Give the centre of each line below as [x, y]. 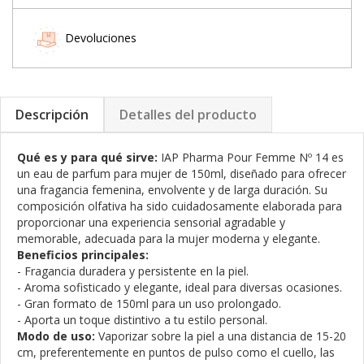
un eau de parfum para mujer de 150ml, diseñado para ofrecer [182, 173]
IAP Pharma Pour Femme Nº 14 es [251, 157]
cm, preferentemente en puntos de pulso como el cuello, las [176, 352]
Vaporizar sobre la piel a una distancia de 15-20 [221, 336]
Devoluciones [101, 38]
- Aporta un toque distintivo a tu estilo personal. [142, 320]
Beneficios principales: [83, 255]
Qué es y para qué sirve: [87, 157]
